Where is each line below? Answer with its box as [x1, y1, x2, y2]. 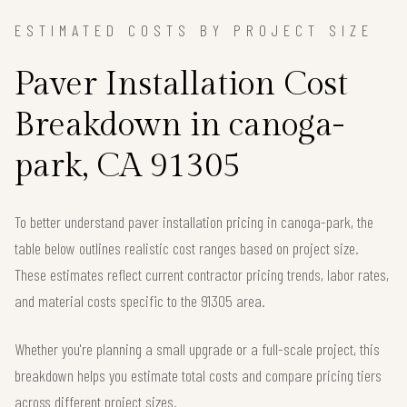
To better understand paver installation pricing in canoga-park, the [15, 211, 373, 232]
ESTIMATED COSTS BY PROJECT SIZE [15, 19, 373, 40]
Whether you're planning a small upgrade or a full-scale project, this [15, 338, 380, 359]
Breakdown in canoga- [15, 105, 344, 144]
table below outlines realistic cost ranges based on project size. [15, 237, 359, 258]
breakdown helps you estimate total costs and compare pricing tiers [15, 364, 382, 385]
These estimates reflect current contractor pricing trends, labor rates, [15, 263, 389, 284]
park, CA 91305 [15, 146, 241, 185]
